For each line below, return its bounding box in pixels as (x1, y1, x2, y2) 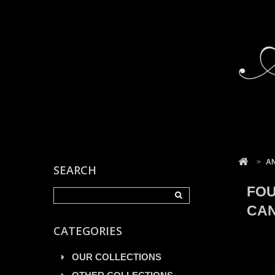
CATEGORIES (53, 223, 122, 238)
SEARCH (53, 162, 96, 177)
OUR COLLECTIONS (72, 251, 161, 262)
